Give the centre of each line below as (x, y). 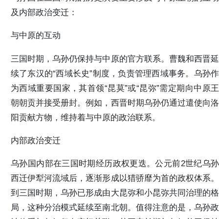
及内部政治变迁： (44, 12)
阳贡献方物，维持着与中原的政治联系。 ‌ (87, 117)
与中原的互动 (36, 35)
